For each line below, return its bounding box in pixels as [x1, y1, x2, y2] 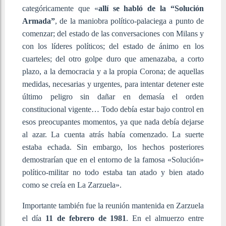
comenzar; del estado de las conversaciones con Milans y [22, 29, 204, 38]
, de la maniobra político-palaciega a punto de [55, 16, 204, 25]
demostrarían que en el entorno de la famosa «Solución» [22, 155, 204, 164]
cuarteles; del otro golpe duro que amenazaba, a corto [22, 54, 204, 63]
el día [22, 213, 45, 222]
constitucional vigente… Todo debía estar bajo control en [22, 104, 204, 114]
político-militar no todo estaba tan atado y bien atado [22, 167, 204, 177]
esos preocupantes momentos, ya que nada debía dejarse [22, 117, 204, 126]
